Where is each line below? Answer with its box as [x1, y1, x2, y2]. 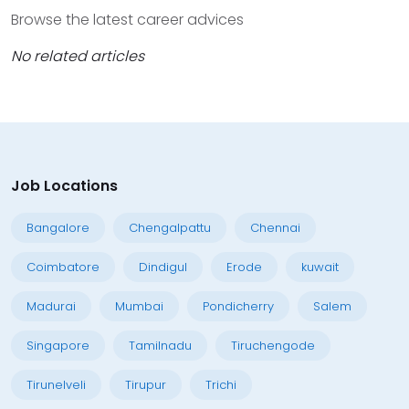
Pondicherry [203, 298, 274, 315]
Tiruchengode [231, 337, 315, 354]
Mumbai [115, 298, 163, 315]
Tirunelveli [26, 376, 86, 393]
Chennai [250, 219, 300, 236]
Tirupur [125, 376, 166, 393]
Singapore [26, 337, 89, 354]
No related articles [11, 46, 144, 67]
